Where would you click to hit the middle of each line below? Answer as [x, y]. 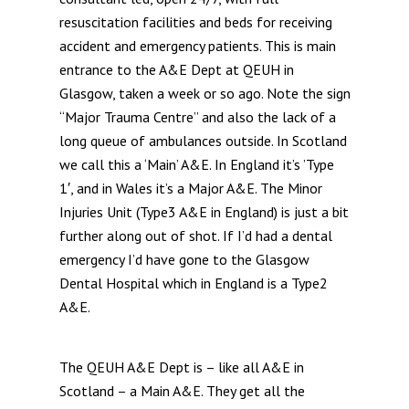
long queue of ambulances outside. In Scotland [203, 141]
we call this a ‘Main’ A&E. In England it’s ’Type [196, 164]
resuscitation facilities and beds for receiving [195, 22]
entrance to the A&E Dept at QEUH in [176, 69]
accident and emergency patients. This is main [197, 46]
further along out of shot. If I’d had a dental [195, 236]
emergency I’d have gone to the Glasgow [184, 259]
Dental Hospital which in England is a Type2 [193, 283]
